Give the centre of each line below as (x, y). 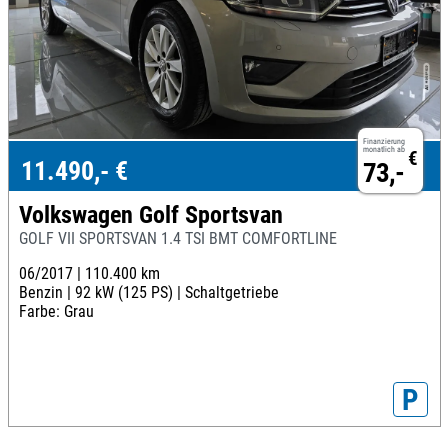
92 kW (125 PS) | (129, 293)
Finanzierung (384, 141)
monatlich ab (384, 149)
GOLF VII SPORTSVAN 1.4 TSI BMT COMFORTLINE (177, 239)
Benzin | (46, 293)
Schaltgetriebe (231, 293)
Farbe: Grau (56, 312)
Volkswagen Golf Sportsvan (150, 215)
